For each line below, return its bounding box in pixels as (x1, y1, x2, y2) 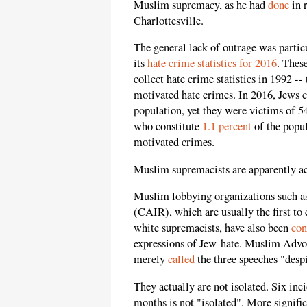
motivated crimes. (134, 134, 214, 150)
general (153, 40, 186, 56)
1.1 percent (202, 119, 251, 134)
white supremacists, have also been (134, 220, 291, 236)
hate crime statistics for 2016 (147, 56, 277, 71)
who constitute (134, 119, 202, 134)
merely (134, 251, 168, 267)
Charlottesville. (134, 12, 204, 28)
